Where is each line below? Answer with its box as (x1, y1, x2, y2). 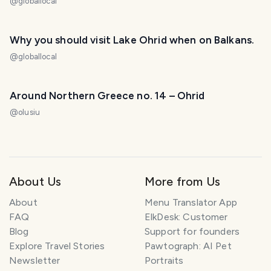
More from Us (145, 174, 220, 189)
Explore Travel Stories (9, 240, 105, 252)
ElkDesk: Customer (145, 211, 228, 223)
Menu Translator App (145, 196, 237, 208)
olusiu (18, 107, 41, 117)
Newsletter (9, 254, 60, 266)
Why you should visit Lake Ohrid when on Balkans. (10, 33, 255, 46)
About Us (9, 174, 62, 189)
